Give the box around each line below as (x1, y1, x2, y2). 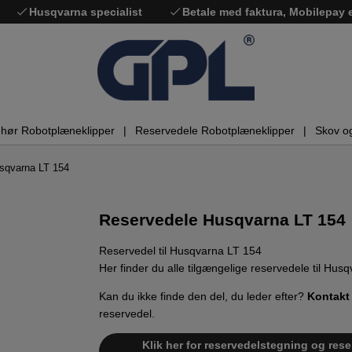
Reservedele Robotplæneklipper (134, 124, 295, 137)
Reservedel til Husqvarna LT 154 (99, 244, 262, 258)
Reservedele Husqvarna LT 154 (99, 211, 346, 229)
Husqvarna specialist (29, 5, 143, 18)
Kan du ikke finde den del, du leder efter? (99, 290, 307, 303)
